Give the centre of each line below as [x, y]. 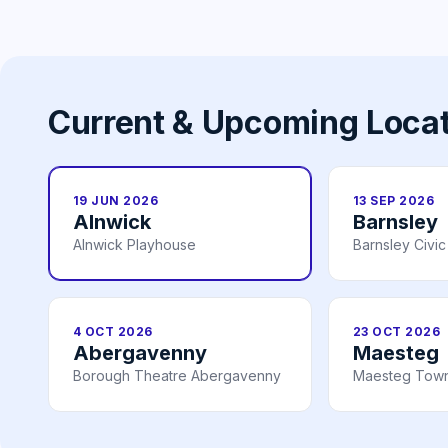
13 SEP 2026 [394, 201]
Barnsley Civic [399, 245]
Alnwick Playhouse [134, 245]
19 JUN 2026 [116, 201]
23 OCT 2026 [397, 332]
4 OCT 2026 [113, 332]
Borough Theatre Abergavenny [177, 376]
